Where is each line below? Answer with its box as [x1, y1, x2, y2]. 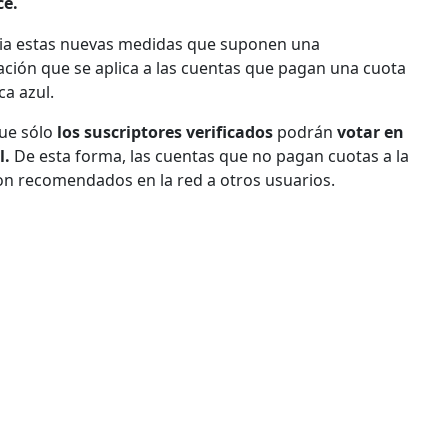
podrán [273, 120, 337, 143]
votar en [337, 120, 404, 143]
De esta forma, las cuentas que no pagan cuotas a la [14, 144, 409, 167]
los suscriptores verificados [57, 120, 273, 143]
